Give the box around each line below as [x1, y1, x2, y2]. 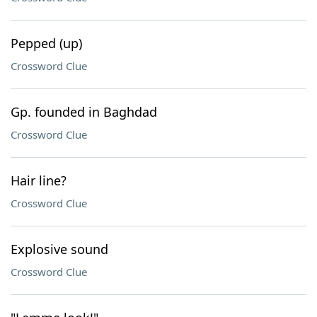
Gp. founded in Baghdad [11, 103, 157, 120]
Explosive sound [11, 241, 108, 258]
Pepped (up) [11, 35, 82, 52]
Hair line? [11, 172, 67, 189]
